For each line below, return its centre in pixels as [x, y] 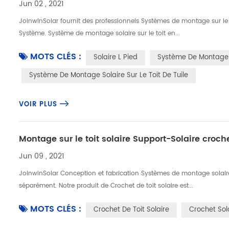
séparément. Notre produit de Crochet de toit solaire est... [106, 186]
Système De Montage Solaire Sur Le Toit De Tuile [109, 75]
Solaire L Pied [116, 58]
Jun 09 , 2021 [42, 156]
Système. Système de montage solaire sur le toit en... [100, 33]
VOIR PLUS [38, 105]
